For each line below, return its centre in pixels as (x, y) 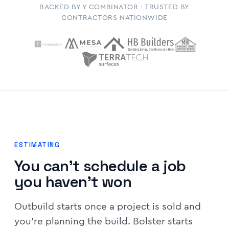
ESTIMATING (37, 145)
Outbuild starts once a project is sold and (108, 206)
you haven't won (73, 182)
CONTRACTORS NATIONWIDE (114, 17)
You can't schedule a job (100, 166)
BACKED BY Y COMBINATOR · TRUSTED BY (114, 7)
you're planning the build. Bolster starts (104, 221)
